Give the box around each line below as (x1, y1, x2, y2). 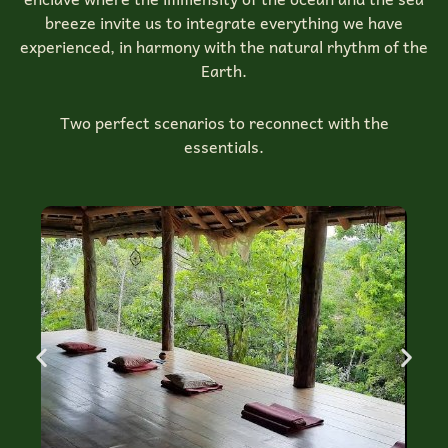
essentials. (184, 132, 264, 159)
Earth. (201, 56, 247, 83)
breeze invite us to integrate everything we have (45, 8, 403, 35)
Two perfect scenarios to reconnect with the (59, 108, 389, 135)
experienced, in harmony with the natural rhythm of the (20, 32, 428, 59)
